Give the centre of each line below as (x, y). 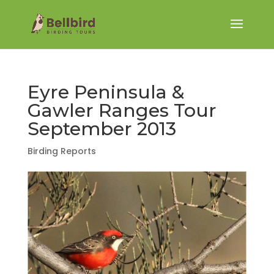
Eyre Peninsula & (106, 92)
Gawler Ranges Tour (122, 110)
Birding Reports (61, 151)
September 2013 (102, 129)
